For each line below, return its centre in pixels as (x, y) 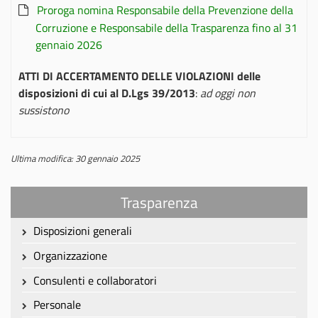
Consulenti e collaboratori (95, 280)
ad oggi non (226, 93)
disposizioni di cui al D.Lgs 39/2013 (107, 93)
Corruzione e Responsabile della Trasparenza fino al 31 (166, 28)
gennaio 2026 (69, 45)
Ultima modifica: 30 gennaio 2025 (75, 158)
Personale (57, 305)
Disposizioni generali (82, 231)
